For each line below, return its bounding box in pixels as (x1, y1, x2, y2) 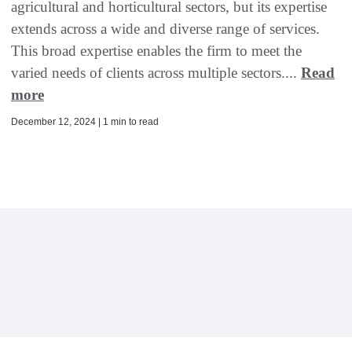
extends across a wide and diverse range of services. (11, 20, 320, 38)
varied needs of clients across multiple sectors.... (11, 64, 301, 82)
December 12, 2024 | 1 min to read (11, 116, 159, 128)
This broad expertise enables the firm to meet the (11, 42, 302, 60)
